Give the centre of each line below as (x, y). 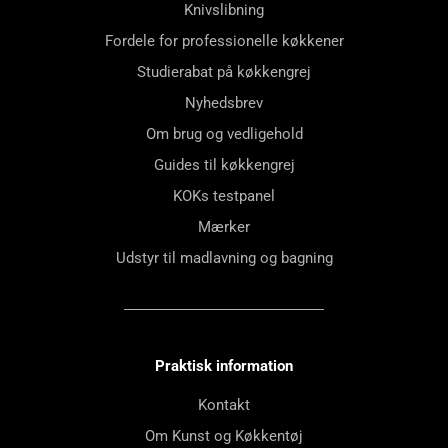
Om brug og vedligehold (224, 134)
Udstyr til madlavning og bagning (224, 258)
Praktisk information (224, 366)
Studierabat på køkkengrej (224, 72)
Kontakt (224, 405)
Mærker (224, 227)
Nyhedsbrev (224, 103)
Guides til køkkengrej (224, 165)
